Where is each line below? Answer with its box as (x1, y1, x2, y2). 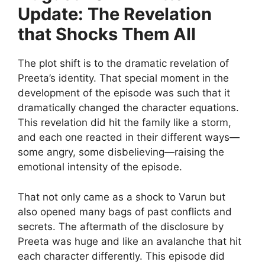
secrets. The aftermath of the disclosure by (18, 220, 224, 232)
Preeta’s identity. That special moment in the (18, 72, 229, 85)
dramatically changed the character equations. (18, 102, 239, 114)
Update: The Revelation (18, 4, 212, 25)
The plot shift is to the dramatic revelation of (18, 57, 229, 70)
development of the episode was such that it (18, 87, 230, 99)
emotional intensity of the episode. (18, 161, 182, 173)
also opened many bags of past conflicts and (18, 205, 232, 218)
